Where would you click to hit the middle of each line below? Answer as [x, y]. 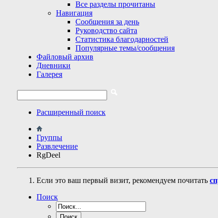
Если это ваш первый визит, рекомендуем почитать [123, 180]
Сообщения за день [107, 22]
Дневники [54, 65]
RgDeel [48, 155]
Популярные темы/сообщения [125, 48]
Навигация [74, 13]
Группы [49, 137]
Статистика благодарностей [122, 39]
